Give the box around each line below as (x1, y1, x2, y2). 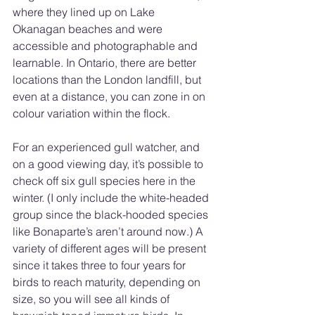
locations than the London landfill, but (13, 72, 204, 87)
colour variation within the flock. (13, 106, 173, 121)
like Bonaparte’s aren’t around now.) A (13, 224, 206, 239)
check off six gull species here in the (13, 174, 198, 188)
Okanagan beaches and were (13, 22, 165, 37)
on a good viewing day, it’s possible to (13, 157, 206, 172)
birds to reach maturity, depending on (13, 275, 203, 290)
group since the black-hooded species (13, 207, 211, 222)
